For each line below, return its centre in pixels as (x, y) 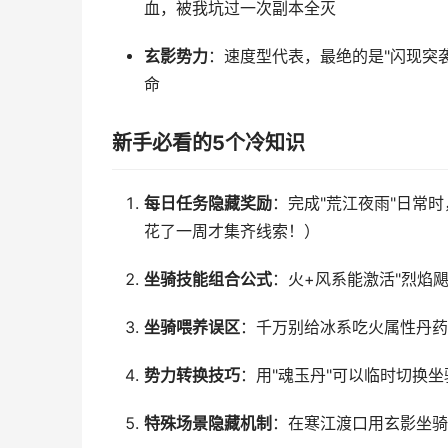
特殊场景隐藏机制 (207, 423)
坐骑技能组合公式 (207, 279)
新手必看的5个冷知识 (208, 143)
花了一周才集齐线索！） (231, 231)
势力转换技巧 (191, 375)
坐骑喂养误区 (191, 327)
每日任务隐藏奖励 (207, 203)
